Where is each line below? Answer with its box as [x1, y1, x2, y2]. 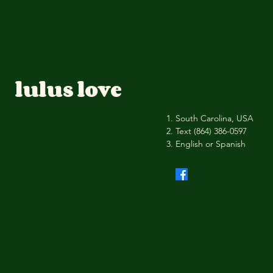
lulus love [15, 73, 122, 105]
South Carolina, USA [175, 113, 254, 124]
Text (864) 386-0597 [175, 126, 247, 136]
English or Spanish [175, 138, 251, 149]
